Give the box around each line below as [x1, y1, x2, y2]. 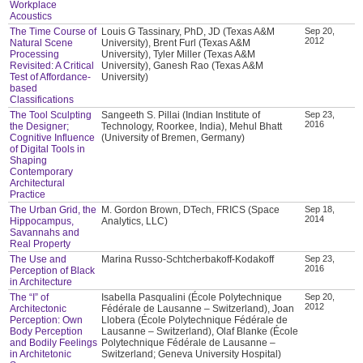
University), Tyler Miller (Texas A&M [101, 49, 256, 61]
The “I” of [10, 292, 49, 304]
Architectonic [10, 303, 67, 315]
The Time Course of [10, 26, 97, 38]
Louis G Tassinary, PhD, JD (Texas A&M [101, 26, 275, 38]
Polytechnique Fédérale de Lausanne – [101, 337, 276, 349]
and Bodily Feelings [10, 337, 98, 349]
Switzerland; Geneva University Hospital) [101, 348, 282, 361]
